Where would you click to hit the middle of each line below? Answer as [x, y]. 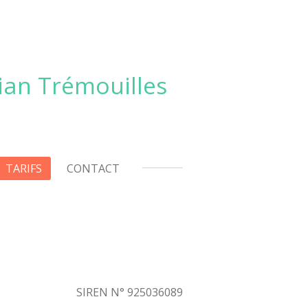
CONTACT [93, 168]
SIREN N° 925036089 [130, 292]
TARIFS [24, 168]
